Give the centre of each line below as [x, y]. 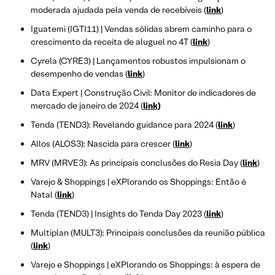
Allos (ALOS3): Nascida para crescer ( [103, 143]
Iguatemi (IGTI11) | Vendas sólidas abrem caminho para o [141, 29]
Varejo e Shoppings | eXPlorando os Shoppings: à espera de [145, 264]
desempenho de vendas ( [79, 73]
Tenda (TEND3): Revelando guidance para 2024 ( [124, 124]
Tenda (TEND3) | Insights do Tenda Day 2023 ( [118, 213]
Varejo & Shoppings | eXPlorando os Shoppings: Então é [138, 181]
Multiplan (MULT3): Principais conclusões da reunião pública [148, 232]
